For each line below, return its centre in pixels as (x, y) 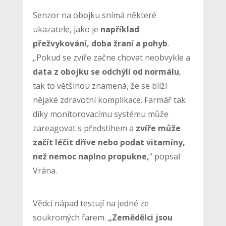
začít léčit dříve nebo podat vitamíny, (109, 142)
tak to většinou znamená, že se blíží (100, 86)
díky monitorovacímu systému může (100, 114)
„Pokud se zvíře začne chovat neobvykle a (111, 57)
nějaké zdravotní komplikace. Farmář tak (109, 100)
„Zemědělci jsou (139, 217)
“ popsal (164, 156)
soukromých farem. (69, 217)
